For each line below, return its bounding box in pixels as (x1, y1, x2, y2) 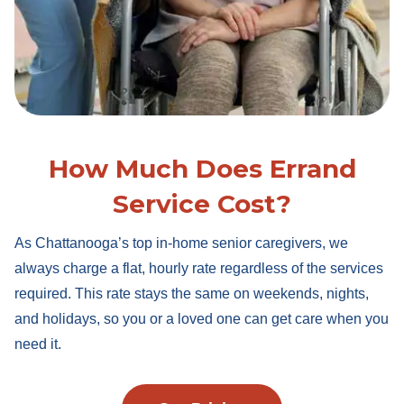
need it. (14, 336, 61, 352)
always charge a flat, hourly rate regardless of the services (14, 261, 383, 276)
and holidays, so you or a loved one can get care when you (14, 311, 389, 326)
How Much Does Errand (48, 153, 356, 184)
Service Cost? (113, 188, 291, 219)
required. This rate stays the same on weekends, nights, (14, 286, 369, 301)
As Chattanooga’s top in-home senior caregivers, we (14, 235, 348, 251)
